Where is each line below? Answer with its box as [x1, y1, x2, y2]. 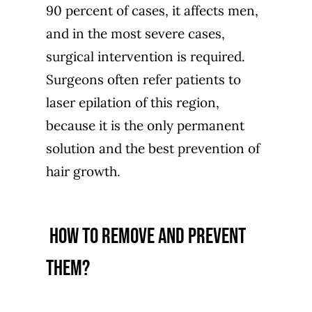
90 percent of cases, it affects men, [45, 1, 258, 19]
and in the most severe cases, [45, 24, 225, 42]
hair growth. [45, 162, 120, 180]
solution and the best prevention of [45, 139, 260, 157]
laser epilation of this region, [45, 93, 219, 111]
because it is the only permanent [45, 116, 244, 134]
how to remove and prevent [45, 223, 246, 249]
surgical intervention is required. [45, 47, 245, 65]
